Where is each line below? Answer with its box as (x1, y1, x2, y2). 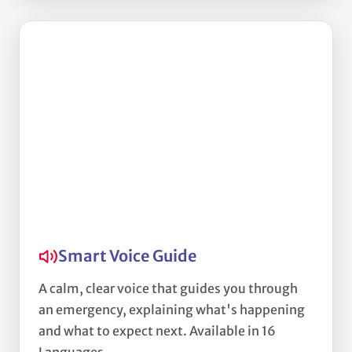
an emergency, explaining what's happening (38, 302, 305, 318)
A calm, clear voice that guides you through (38, 280, 298, 297)
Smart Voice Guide (58, 246, 196, 266)
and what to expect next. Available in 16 (38, 323, 276, 339)
